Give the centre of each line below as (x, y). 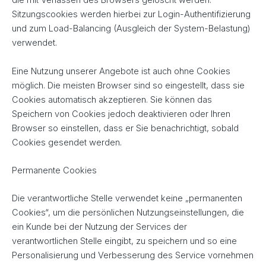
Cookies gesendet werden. (67, 142)
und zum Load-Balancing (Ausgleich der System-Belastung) (131, 29)
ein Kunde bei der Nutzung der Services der (99, 227)
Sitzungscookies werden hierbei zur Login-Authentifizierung (131, 15)
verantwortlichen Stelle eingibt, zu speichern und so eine (124, 241)
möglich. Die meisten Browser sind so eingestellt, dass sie (128, 85)
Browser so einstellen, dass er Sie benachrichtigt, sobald (125, 128)
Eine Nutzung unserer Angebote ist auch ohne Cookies (121, 71)
